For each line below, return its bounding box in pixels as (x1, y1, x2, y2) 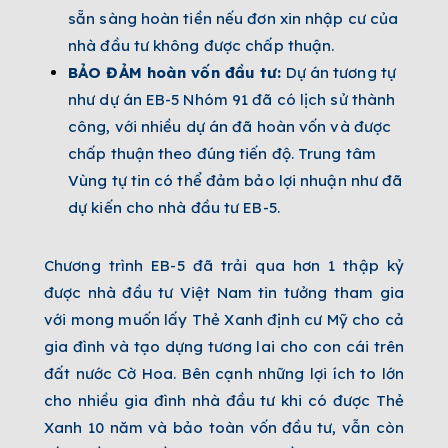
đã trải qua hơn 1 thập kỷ (184, 256, 404, 276)
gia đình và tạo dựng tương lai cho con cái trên (44, 337, 404, 357)
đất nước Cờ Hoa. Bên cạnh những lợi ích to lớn (44, 364, 404, 384)
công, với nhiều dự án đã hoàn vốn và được (68, 117, 392, 137)
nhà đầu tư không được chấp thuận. (68, 36, 335, 56)
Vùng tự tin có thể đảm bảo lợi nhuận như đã (68, 171, 403, 191)
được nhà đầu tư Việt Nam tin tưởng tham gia (44, 283, 404, 303)
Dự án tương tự (281, 63, 396, 83)
